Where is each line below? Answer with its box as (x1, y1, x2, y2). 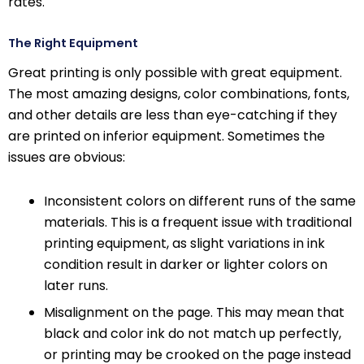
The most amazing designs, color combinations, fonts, (8, 84, 349, 103)
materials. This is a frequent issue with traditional (43, 213, 352, 232)
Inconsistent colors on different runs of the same (43, 192, 356, 210)
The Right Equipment (8, 35, 138, 51)
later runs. (43, 276, 108, 295)
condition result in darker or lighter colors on (43, 255, 327, 274)
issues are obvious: (8, 148, 125, 167)
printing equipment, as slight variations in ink (43, 234, 325, 253)
